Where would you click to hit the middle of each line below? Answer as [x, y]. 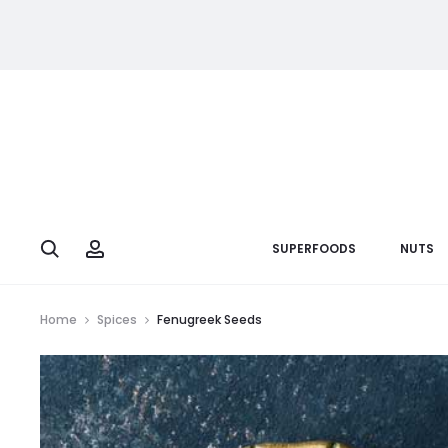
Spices [117, 320]
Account [134, 247]
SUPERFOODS [314, 249]
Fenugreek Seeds [209, 320]
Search [83, 247]
